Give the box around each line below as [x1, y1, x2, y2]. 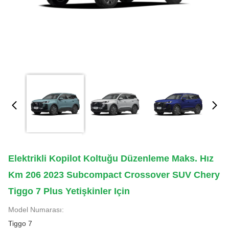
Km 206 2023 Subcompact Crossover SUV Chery [8, 170, 220, 180]
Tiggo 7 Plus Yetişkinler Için [8, 186, 130, 196]
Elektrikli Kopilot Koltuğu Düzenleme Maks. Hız [8, 153, 214, 164]
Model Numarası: [8, 205, 64, 214]
